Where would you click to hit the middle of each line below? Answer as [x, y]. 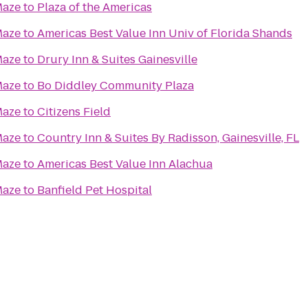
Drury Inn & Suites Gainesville [117, 59]
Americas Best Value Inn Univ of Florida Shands [165, 33]
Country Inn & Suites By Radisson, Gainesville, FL [168, 138]
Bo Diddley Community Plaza [115, 86]
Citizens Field [74, 112]
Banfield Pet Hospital [95, 190]
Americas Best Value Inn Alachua [125, 164]
